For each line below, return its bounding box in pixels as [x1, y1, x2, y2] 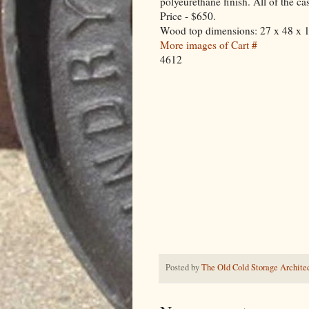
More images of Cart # [160, 37, 257, 52]
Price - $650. [160, 8, 216, 23]
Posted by [166, 261, 201, 274]
